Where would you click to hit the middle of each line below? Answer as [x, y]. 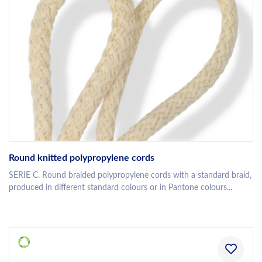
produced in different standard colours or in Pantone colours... [120, 188]
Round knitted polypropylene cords [82, 158]
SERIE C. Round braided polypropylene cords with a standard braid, [130, 176]
